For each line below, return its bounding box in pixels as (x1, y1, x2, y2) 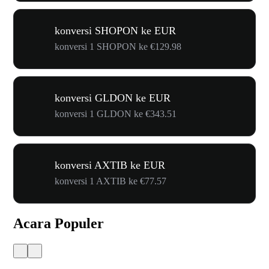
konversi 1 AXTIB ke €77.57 (55, 176, 166, 186)
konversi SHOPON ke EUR (55, 25, 176, 37)
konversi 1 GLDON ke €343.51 (55, 109, 177, 119)
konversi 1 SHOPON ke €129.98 (55, 41, 181, 52)
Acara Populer (13, 215, 104, 231)
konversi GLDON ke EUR (55, 92, 171, 104)
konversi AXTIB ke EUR (55, 159, 165, 171)
